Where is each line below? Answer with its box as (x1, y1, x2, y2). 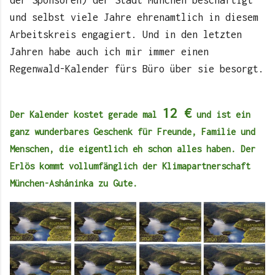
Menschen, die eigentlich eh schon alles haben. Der (10, 143, 255, 154)
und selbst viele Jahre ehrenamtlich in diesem (10, 11, 258, 23)
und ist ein (192, 109, 250, 120)
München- (10, 177, 49, 188)
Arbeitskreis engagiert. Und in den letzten (10, 28, 242, 40)
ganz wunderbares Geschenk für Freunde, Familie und (10, 126, 255, 137)
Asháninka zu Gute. (49, 177, 137, 188)
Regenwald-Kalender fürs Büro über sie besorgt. (10, 63, 264, 74)
